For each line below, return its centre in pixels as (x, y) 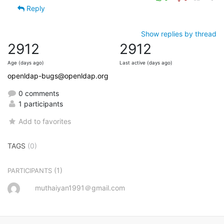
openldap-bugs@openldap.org (58, 75)
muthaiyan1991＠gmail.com (80, 187)
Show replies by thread (179, 33)
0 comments (38, 93)
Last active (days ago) (146, 62)
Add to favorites (45, 121)
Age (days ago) (26, 62)
